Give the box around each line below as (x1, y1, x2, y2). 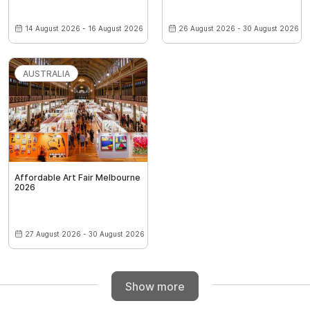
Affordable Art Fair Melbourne (15, 172, 140, 183)
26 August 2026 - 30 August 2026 (179, 24, 299, 33)
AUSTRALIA (23, 69, 70, 80)
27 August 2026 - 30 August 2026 (25, 230, 145, 239)
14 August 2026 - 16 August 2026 (25, 24, 143, 33)
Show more (125, 279, 185, 293)
